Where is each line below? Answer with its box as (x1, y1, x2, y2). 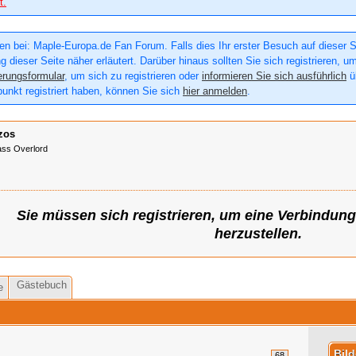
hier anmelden (183, 85, 247, 98)
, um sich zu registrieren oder (64, 70, 202, 83)
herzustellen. (214, 226, 302, 242)
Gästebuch (17, 279, 67, 292)
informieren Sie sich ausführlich (202, 70, 346, 83)
